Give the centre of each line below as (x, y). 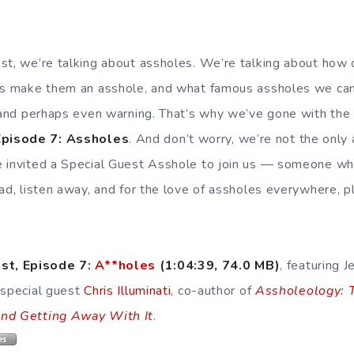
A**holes (126, 265)
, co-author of (211, 291)
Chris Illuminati (128, 291)
